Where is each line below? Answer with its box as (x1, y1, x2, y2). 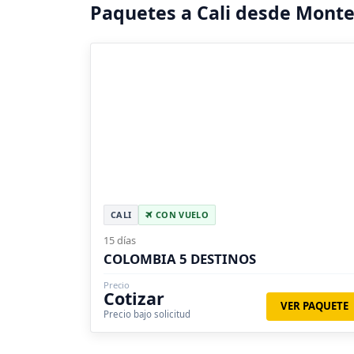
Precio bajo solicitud (104, 308, 190, 321)
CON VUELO (153, 209, 209, 221)
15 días (104, 233, 136, 248)
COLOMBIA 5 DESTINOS (104, 250, 256, 269)
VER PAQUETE (280, 299, 348, 314)
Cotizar (104, 287, 164, 311)
